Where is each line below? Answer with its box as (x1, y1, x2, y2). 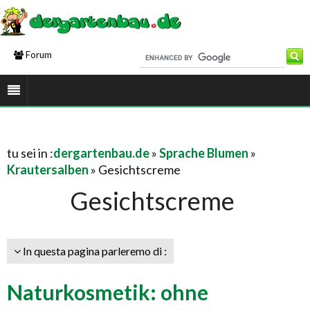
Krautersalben (7, 162, 89, 177)
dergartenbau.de (53, 145, 149, 161)
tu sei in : (7, 145, 53, 161)
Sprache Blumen (159, 145, 248, 161)
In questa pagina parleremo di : (21, 244, 167, 257)
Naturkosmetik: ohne (7, 280, 208, 304)
